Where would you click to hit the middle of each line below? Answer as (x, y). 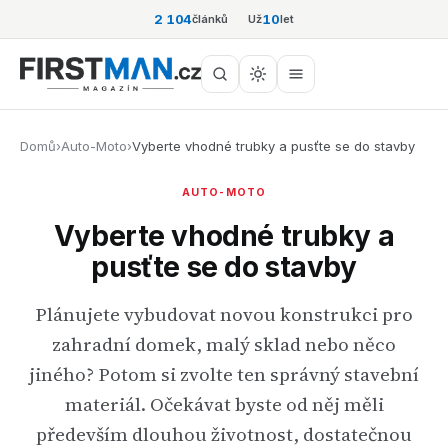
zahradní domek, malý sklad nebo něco (224, 344)
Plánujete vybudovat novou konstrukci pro (224, 314)
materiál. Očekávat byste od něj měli (224, 404)
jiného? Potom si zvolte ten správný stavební (224, 374)
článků (210, 18)
